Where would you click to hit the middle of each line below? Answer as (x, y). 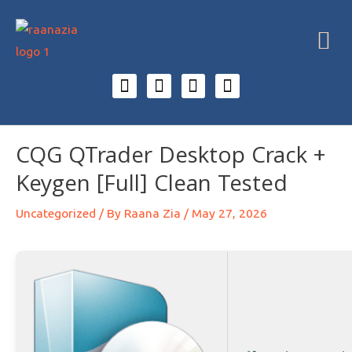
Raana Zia (152, 214)
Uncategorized (56, 214)
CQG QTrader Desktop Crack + (170, 158)
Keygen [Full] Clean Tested (152, 187)
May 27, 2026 (229, 214)
